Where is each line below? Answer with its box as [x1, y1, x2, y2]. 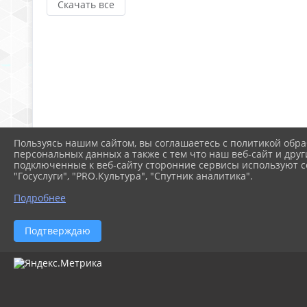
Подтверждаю [25, 223, 90, 237]
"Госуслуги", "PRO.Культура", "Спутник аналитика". [14, 169, 253, 182]
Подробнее [14, 191, 66, 204]
